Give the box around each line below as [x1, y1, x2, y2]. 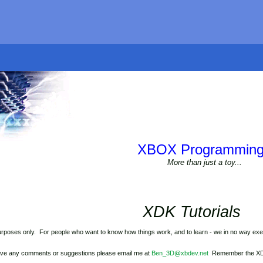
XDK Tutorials [142, 203, 241, 221]
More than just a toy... [167, 158, 242, 167]
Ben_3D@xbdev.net [151, 249, 208, 257]
